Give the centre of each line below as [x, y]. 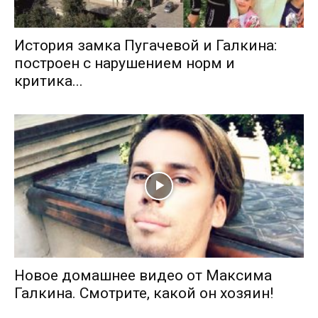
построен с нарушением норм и [125, 64]
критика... [49, 81]
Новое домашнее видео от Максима [143, 275]
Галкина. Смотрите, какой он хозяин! [144, 293]
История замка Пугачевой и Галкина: [146, 46]
